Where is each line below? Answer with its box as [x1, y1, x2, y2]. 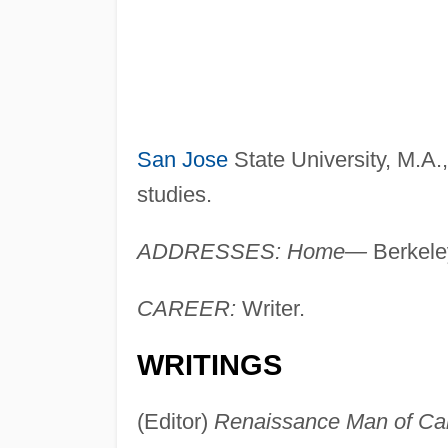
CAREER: [136, 295, 236, 321]
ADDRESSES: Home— [136, 238, 367, 264]
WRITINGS [136, 348, 282, 381]
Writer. [235, 295, 305, 321]
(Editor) [136, 408, 214, 434]
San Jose [136, 146, 228, 172]
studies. [136, 181, 212, 207]
